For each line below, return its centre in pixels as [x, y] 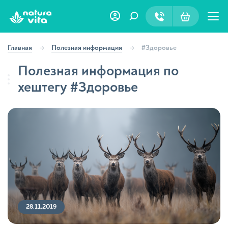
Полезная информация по [98, 71]
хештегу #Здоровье [78, 87]
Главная [20, 48]
